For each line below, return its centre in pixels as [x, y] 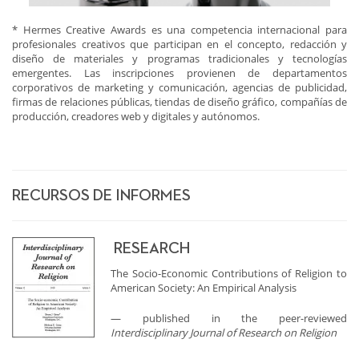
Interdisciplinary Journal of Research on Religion [224, 332]
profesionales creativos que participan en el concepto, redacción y [179, 44]
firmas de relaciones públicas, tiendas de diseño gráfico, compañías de [179, 101]
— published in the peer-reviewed [229, 318]
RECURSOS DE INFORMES [101, 195]
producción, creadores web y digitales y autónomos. [136, 116]
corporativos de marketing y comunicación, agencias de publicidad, [179, 87]
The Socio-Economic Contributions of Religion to [229, 273]
